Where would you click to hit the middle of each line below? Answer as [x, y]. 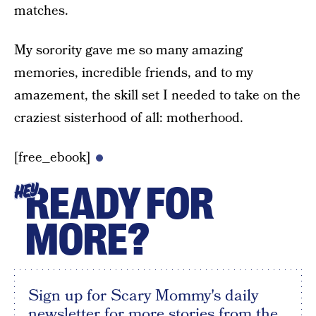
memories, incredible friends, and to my [134, 73]
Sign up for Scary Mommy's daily [143, 296]
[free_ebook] [52, 158]
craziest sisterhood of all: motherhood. [129, 119]
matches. [41, 11]
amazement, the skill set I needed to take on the [157, 96]
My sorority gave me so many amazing [128, 51]
